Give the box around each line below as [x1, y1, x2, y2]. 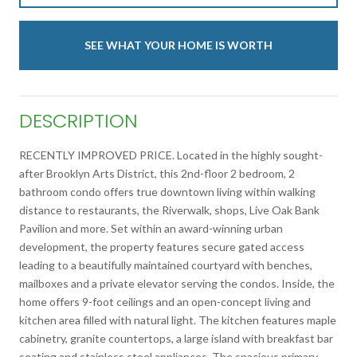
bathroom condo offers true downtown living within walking [19, 184, 316, 198]
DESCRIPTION [19, 107, 138, 134]
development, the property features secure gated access [19, 239, 304, 253]
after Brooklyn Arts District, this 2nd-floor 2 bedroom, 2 [19, 166, 295, 180]
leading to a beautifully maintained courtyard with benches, [19, 257, 312, 272]
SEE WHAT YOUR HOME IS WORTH [84, 37, 273, 52]
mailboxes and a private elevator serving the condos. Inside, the [19, 276, 335, 290]
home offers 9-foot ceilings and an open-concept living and [19, 294, 311, 308]
